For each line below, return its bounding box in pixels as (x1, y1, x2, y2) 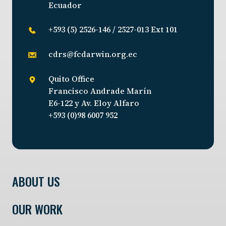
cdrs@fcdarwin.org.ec (48, 48, 137, 60)
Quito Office (48, 73, 94, 84)
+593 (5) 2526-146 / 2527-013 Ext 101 (48, 23, 178, 35)
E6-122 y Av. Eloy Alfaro (48, 97, 139, 108)
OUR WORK (12, 199, 63, 218)
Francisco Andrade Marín (48, 85, 151, 96)
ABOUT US (12, 172, 60, 190)
